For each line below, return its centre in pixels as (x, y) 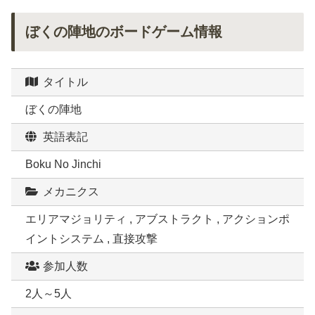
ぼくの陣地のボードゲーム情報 (124, 32)
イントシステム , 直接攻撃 (91, 239)
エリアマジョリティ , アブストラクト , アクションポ (157, 219)
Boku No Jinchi (63, 165)
